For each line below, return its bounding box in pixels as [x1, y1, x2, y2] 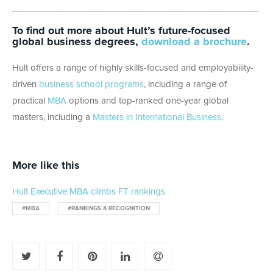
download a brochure [141, 37, 247, 48]
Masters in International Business [93, 113, 221, 122]
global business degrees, [12, 37, 138, 48]
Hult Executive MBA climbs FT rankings [12, 187, 165, 197]
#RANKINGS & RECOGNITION [68, 205, 150, 212]
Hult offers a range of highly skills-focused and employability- [12, 63, 253, 73]
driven [12, 80, 39, 90]
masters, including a [12, 113, 93, 122]
